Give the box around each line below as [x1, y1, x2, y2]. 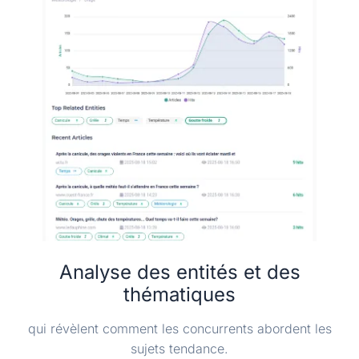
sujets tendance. [131, 341, 228, 357]
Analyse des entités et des [58, 260, 301, 284]
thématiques [123, 283, 236, 307]
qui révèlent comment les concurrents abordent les [27, 321, 332, 337]
